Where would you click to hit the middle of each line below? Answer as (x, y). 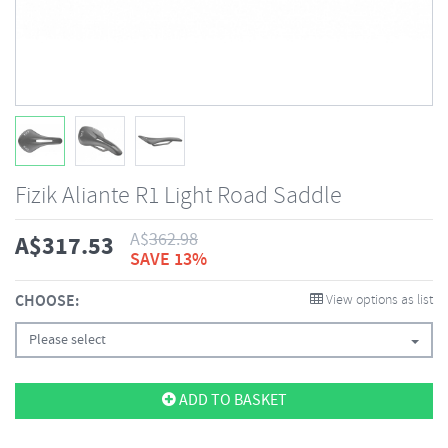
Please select (67, 340)
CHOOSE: (47, 301)
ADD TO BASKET (231, 400)
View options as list (378, 300)
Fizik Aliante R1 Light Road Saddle (178, 196)
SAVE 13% (168, 260)
